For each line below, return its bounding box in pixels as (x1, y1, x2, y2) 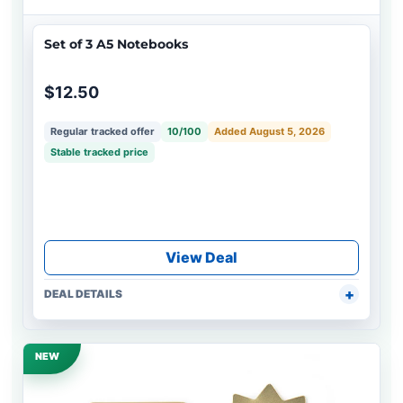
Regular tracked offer (50, 125, 155, 139)
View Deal (166, 248, 237, 267)
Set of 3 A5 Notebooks (44, 36, 188, 53)
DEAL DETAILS (44, 287, 122, 301)
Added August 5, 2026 (214, 125, 325, 139)
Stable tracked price (50, 146, 148, 159)
